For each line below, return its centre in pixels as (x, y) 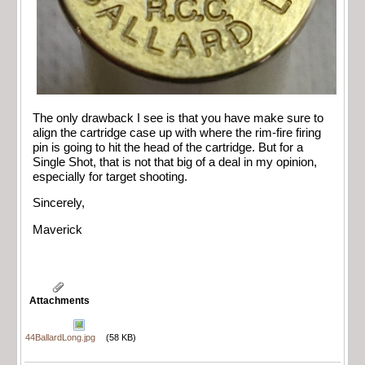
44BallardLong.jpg (60, 338)
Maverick (57, 229)
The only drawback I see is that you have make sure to (178, 118)
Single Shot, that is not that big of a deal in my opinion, (175, 162)
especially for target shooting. (110, 176)
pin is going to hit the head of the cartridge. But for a (168, 147)
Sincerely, (59, 203)
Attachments (59, 301)
